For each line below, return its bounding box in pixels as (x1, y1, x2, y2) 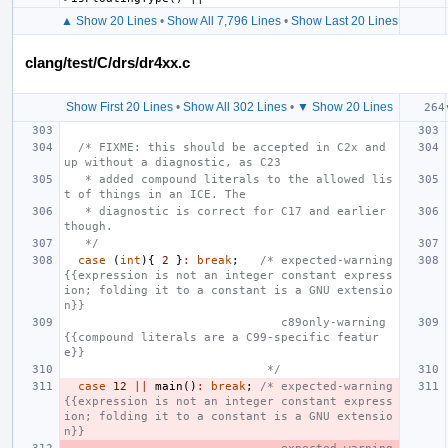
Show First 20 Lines (65, 99, 173, 114)
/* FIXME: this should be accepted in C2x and (78, 140, 386, 154)
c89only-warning (64, 315, 281, 329)
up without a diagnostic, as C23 (64, 155, 281, 169)
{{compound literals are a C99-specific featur (64, 330, 379, 344)
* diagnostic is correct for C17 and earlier (64, 204, 85, 218)
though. (64, 219, 113, 233)
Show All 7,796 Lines (166, 13, 281, 28)
